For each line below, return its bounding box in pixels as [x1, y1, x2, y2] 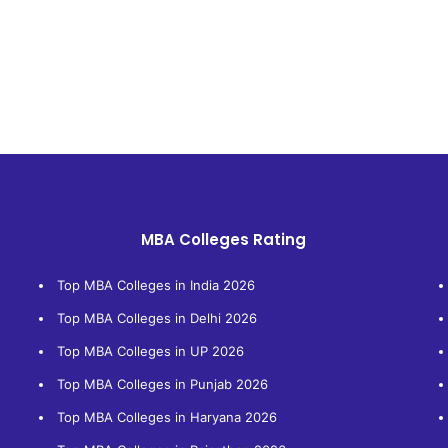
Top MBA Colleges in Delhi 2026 [56, 309, 257, 326]
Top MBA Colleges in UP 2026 [56, 342, 244, 359]
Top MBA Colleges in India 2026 [56, 276, 255, 293]
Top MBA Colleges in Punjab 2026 [56, 375, 268, 392]
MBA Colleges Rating [141, 228, 307, 250]
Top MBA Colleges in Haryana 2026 [56, 408, 277, 425]
